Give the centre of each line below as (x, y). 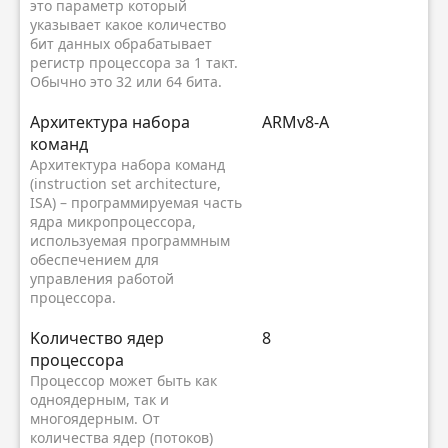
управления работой (102, 278)
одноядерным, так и (99, 399)
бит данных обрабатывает (121, 43)
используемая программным (130, 240)
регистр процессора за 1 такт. (134, 62)
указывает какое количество (128, 24)
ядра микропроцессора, (113, 221)
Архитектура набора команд (127, 164)
